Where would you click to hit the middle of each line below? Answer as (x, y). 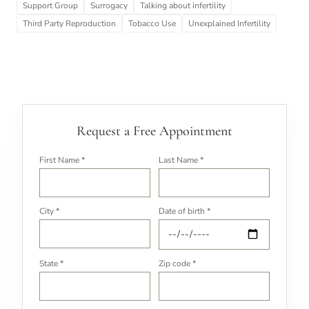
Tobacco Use (152, 23)
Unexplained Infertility (229, 23)
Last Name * (181, 160)
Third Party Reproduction (69, 23)
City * (49, 211)
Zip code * (177, 263)
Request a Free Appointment (154, 131)
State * (51, 263)
